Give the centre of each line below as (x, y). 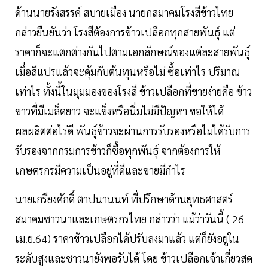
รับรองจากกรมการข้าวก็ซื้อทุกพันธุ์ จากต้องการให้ (118, 150)
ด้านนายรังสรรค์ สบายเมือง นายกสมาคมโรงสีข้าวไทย (124, 12)
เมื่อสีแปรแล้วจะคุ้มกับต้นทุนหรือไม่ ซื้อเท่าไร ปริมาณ (127, 71)
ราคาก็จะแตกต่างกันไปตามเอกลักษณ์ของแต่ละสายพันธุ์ (133, 51)
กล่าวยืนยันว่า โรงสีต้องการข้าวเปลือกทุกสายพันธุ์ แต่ (125, 32)
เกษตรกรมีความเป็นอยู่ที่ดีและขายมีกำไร (100, 170)
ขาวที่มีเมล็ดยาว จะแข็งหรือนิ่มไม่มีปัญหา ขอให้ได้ (119, 111)
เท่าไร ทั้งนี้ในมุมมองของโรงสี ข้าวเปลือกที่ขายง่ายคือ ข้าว (133, 91)
